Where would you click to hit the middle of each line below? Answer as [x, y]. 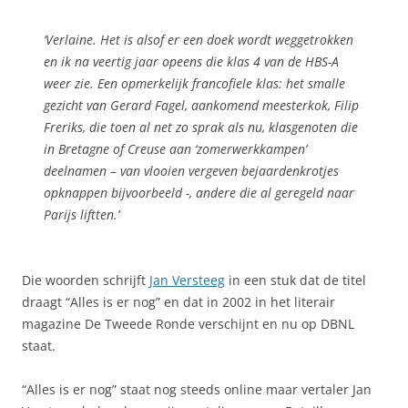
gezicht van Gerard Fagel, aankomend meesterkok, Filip [201, 105]
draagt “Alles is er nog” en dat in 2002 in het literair [178, 301]
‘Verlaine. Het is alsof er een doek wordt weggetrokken [199, 39]
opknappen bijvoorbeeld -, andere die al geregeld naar [199, 192]
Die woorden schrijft [86, 280]
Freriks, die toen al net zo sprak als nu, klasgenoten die [201, 127]
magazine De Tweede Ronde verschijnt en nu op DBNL [188, 323]
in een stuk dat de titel [296, 280]
